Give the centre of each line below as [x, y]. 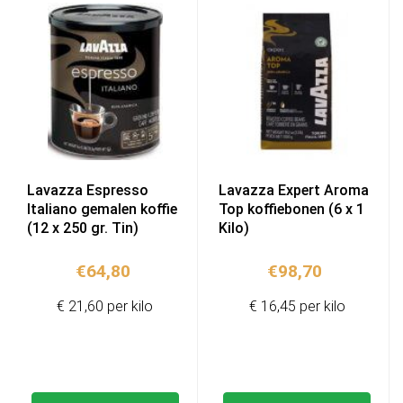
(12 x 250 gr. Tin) [83, 228]
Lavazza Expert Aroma [294, 190]
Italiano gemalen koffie [102, 209]
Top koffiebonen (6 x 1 [292, 209]
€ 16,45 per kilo [297, 307]
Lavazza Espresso [88, 190]
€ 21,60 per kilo [105, 307]
